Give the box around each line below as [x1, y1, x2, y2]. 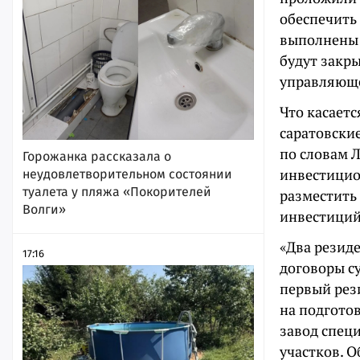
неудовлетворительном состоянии [22, 166, 232, 182]
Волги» [22, 202, 66, 218]
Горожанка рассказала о [22, 149, 171, 165]
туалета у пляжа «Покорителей [22, 184, 211, 200]
